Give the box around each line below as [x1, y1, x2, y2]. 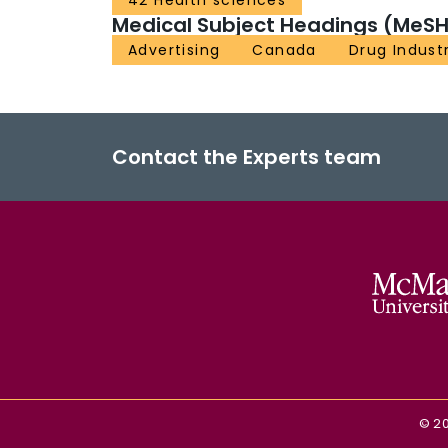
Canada [252, 40, 317, 61]
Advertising [128, 40, 221, 61]
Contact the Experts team [112, 143, 381, 172]
